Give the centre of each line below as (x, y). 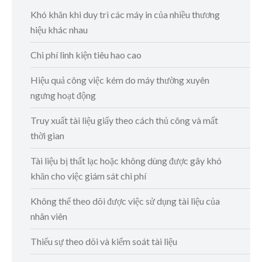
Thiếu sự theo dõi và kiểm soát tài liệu (104, 242)
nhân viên (49, 216)
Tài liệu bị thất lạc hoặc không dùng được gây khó (126, 161)
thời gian (47, 136)
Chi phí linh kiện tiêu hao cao (86, 55)
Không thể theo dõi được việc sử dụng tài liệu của (125, 201)
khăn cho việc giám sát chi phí (88, 176)
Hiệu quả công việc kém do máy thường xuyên (120, 80)
